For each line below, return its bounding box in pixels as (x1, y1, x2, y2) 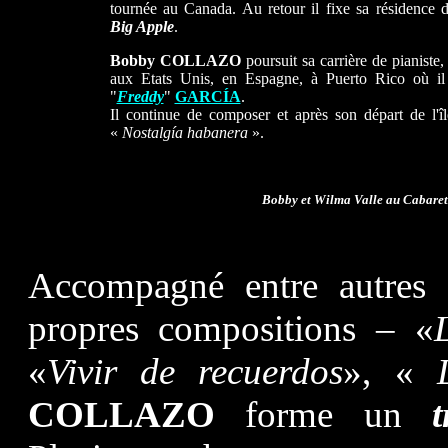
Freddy (116, 88, 164, 105)
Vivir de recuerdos (46, 351, 344, 392)
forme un (214, 394, 432, 435)
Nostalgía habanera (121, 124, 252, 141)
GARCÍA (174, 88, 241, 105)
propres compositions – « (27, 308, 434, 349)
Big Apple (109, 18, 174, 35)
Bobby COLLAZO (109, 52, 246, 69)
